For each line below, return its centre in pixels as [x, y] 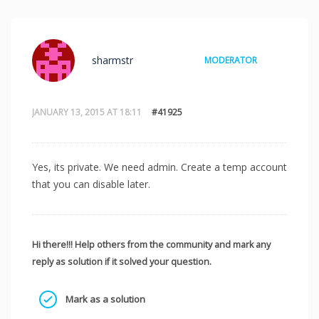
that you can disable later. [91, 184]
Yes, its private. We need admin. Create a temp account [159, 167]
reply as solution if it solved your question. [122, 262]
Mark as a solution [104, 299]
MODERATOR [231, 61]
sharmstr [113, 61]
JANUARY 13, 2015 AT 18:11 [87, 113]
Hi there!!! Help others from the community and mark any [151, 245]
